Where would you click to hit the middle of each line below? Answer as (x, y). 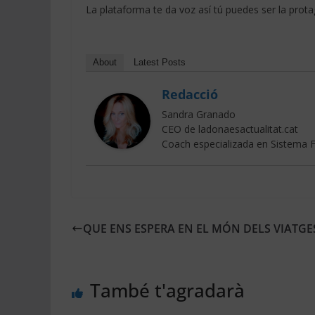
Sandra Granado (199, 115)
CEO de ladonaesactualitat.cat (230, 129)
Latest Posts (160, 63)
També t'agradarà (167, 291)
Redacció (190, 95)
